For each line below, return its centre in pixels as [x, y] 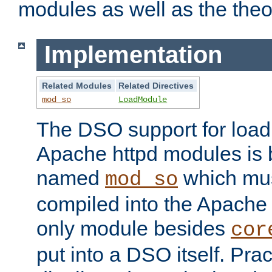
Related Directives [156, 85]
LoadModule [143, 99]
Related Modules [77, 85]
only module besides [134, 228]
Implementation [133, 55]
